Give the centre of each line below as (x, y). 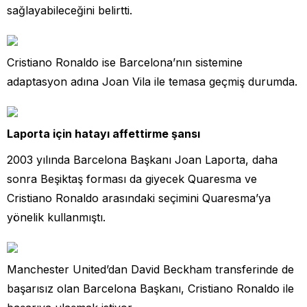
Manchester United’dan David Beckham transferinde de (150, 269)
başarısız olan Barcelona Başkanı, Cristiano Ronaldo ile (150, 288)
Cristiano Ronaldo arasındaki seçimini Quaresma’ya (139, 198)
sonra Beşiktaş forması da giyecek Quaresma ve (132, 179)
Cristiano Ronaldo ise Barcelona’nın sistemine (125, 62)
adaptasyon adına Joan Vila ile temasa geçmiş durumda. (152, 81)
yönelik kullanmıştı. (56, 217)
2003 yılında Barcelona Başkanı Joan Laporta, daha (142, 159)
